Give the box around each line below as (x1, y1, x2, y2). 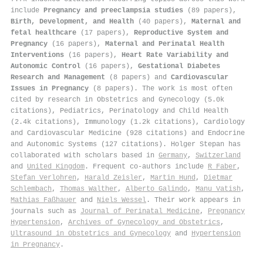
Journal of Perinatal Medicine (80, 207, 200, 215)
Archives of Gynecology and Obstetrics (68, 218, 220, 227)
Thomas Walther (60, 184, 117, 193)
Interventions (11, 50, 64, 59)
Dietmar (204, 173, 232, 182)
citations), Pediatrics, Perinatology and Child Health (11, 106, 228, 115)
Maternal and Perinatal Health (105, 39, 224, 48)
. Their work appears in (146, 195, 241, 204)
